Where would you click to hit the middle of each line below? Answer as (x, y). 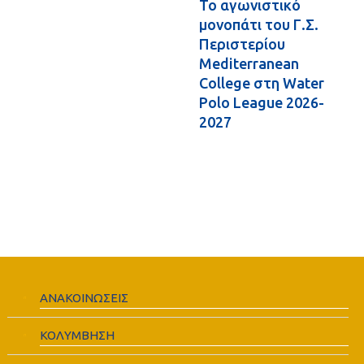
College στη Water (262, 83)
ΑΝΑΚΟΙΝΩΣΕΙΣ (84, 298)
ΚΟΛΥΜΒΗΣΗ (78, 335)
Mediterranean (249, 63)
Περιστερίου (242, 44)
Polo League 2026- (262, 102)
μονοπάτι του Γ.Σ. (259, 24)
